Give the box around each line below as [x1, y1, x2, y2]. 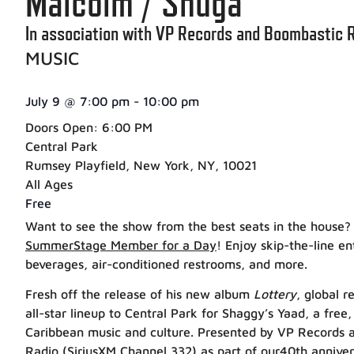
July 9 [25, 93, 60, 108]
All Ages [25, 176, 73, 191]
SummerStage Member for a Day [25, 237, 217, 252]
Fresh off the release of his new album [25, 287, 254, 302]
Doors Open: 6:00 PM [25, 119, 153, 134]
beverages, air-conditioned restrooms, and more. [25, 256, 307, 271]
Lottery [254, 287, 296, 302]
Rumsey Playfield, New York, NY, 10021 [25, 157, 257, 172]
